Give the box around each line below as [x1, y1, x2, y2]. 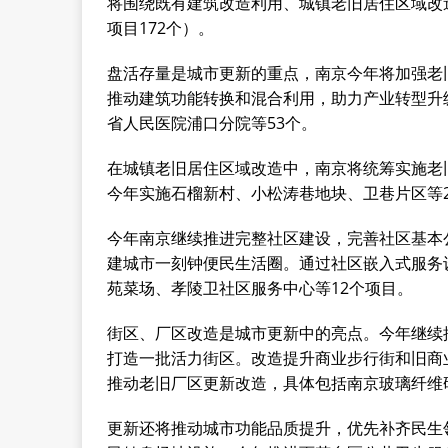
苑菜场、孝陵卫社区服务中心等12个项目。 [107, 277, 413, 299]
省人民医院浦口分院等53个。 [107, 112, 317, 134]
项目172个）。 [107, 17, 214, 39]
